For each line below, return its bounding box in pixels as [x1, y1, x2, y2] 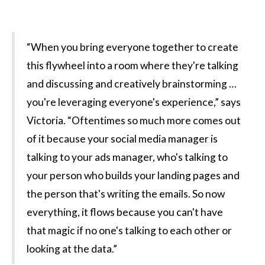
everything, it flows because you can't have [27, 205, 223, 218]
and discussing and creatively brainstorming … [27, 77, 237, 90]
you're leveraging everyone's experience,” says [27, 95, 241, 108]
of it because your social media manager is [27, 132, 218, 145]
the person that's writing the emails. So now [27, 187, 225, 200]
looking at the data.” [27, 242, 117, 255]
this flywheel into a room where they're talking [27, 59, 238, 72]
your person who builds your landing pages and [27, 169, 240, 182]
